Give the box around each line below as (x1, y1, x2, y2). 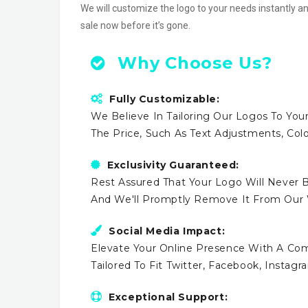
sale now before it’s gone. (80, 20, 190, 32)
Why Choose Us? (112, 52, 272, 73)
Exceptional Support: (109, 290, 228, 303)
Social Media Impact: (109, 224, 225, 237)
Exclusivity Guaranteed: (107, 158, 240, 171)
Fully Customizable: (109, 92, 220, 105)
